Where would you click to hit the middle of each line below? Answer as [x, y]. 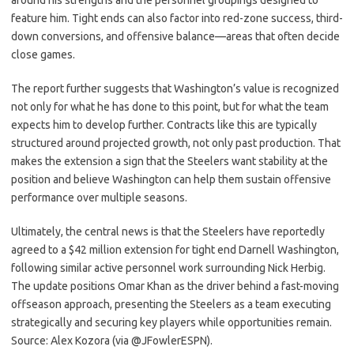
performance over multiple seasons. [99, 198]
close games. [43, 55]
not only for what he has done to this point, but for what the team [170, 107]
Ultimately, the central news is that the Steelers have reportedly [168, 232]
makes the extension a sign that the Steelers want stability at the [169, 161]
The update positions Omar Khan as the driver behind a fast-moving [175, 286]
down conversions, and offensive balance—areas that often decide [175, 36]
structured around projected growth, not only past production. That [176, 143]
